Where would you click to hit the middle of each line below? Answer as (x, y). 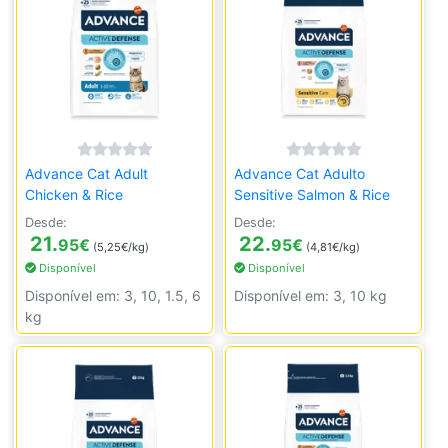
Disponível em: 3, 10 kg (311, 295)
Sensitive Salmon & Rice (312, 194)
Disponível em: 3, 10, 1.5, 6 (113, 295)
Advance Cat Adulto (300, 173)
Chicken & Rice (74, 194)
